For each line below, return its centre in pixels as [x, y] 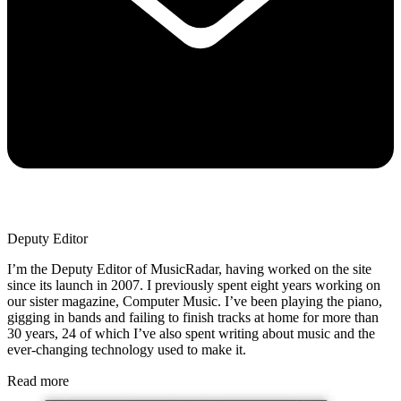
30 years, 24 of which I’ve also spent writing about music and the [191, 333]
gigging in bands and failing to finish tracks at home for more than [193, 317]
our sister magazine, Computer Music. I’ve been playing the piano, [195, 301]
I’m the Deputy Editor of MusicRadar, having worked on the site [189, 269]
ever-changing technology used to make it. [128, 349]
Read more [38, 380]
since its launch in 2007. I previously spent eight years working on [194, 285]
